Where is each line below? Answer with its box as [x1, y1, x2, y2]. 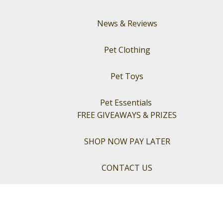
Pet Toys [111, 71, 144, 82]
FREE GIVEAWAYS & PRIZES [77, 110, 177, 120]
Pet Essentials [100, 97, 154, 108]
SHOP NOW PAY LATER [84, 136, 170, 147]
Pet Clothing [104, 44, 150, 55]
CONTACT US [102, 162, 153, 173]
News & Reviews [97, 18, 157, 29]
